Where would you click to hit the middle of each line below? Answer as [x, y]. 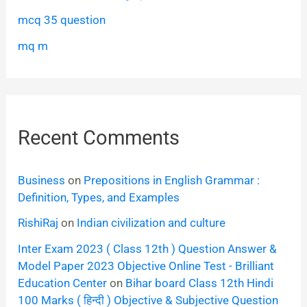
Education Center [63, 283]
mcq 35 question [62, 20]
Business [42, 180]
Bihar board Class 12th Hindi [200, 283]
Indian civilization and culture [151, 223]
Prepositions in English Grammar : [172, 180]
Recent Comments [99, 138]
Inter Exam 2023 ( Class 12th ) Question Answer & [148, 249]
